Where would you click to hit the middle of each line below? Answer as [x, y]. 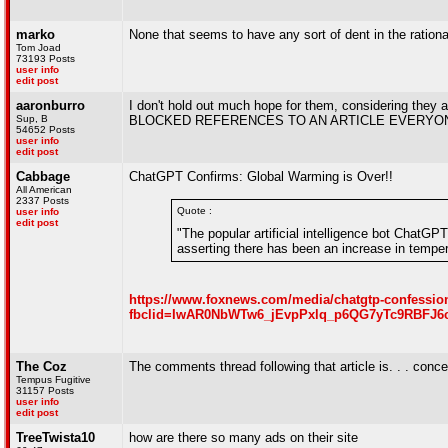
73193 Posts [45, 58]
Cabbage [43, 176]
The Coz [41, 366]
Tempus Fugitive [53, 379]
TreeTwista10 [55, 437]
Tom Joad [38, 47]
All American [44, 189]
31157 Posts [45, 390]
